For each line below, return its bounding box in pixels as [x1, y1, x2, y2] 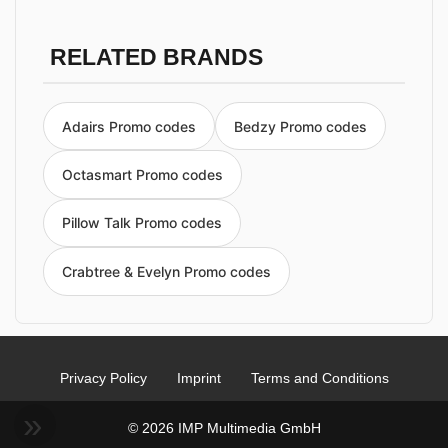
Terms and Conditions [250, 369, 389, 386]
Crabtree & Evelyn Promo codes [62, 262, 271, 280]
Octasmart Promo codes [62, 166, 223, 184]
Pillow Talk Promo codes [62, 214, 222, 232]
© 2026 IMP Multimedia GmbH [127, 419, 321, 436]
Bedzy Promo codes [234, 117, 367, 135]
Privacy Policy [59, 369, 147, 386]
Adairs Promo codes [62, 117, 196, 135]
